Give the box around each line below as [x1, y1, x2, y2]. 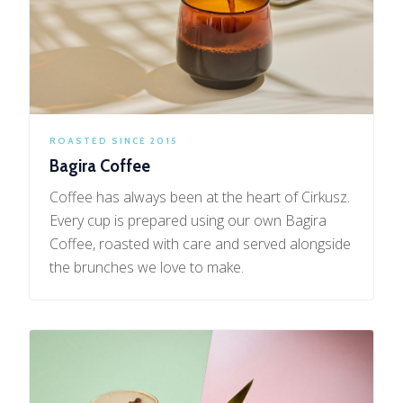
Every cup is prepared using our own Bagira [49, 210, 327, 231]
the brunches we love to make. [49, 257, 245, 278]
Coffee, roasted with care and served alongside [49, 234, 352, 255]
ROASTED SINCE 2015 [49, 135, 179, 147]
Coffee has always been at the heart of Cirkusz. [49, 187, 351, 208]
